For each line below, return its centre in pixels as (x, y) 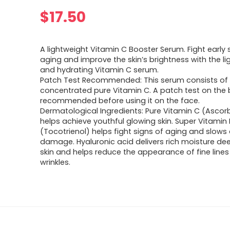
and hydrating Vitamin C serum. (100, 70)
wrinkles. (55, 162)
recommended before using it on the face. (120, 101)
